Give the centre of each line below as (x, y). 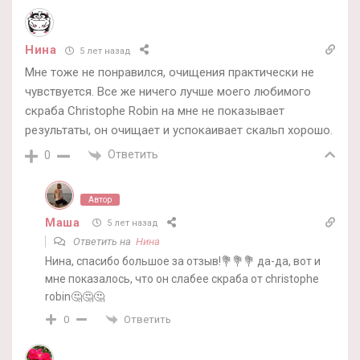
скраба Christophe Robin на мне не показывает (155, 111)
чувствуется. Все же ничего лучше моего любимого (168, 92)
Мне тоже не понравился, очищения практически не (170, 73)
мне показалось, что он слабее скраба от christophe (182, 278)
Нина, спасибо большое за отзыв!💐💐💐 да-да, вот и (183, 261)
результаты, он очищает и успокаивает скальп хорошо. (179, 131)
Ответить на (103, 241)
